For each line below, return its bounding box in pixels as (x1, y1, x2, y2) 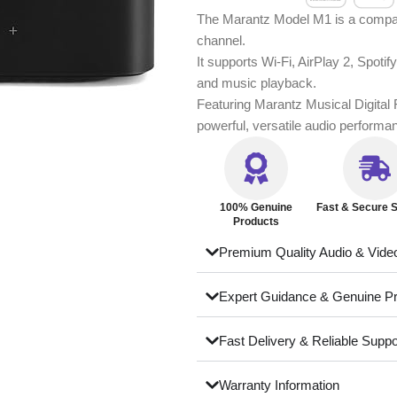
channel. (197, 32, 246, 48)
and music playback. (197, 74, 317, 90)
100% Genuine (220, 200, 293, 214)
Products (233, 214, 280, 228)
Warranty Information (218, 377, 339, 393)
